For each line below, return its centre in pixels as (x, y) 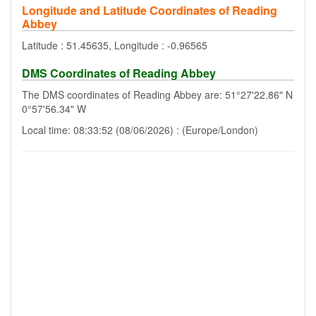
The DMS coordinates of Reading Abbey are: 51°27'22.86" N (157, 95)
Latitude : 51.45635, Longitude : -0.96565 (115, 45)
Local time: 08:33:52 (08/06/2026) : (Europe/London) (140, 130)
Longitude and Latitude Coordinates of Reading (150, 10)
